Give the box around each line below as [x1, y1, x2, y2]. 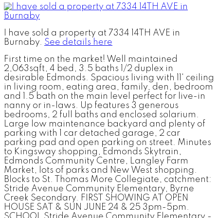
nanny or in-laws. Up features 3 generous [4, 101, 179, 110]
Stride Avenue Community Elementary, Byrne [4, 184, 194, 193]
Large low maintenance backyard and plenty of [4, 119, 205, 128]
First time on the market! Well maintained [4, 54, 178, 64]
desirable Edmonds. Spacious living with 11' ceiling [4, 73, 214, 82]
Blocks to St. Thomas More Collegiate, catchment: [4, 175, 212, 184]
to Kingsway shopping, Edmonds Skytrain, [4, 147, 182, 156]
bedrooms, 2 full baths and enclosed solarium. [4, 110, 199, 119]
